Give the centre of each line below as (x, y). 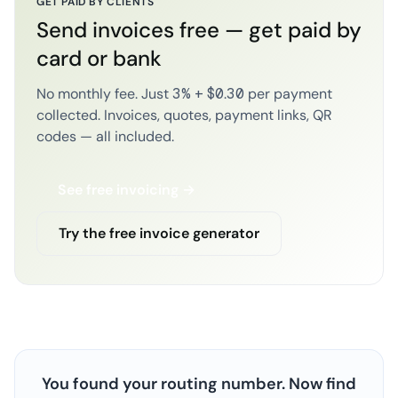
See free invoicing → (127, 190)
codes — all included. (105, 136)
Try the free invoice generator (159, 233)
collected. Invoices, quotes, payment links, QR (184, 115)
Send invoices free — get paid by (199, 30)
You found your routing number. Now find (199, 384)
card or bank (99, 58)
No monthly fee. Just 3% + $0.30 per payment (184, 94)
